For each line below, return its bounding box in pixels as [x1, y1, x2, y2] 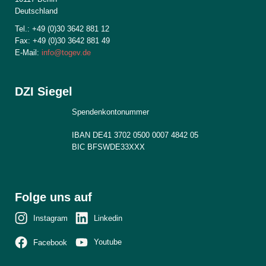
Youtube [94, 237, 122, 247]
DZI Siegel [15, 84, 72, 98]
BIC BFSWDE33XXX [72, 142, 145, 151]
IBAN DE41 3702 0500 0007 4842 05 [72, 130, 198, 140]
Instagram [33, 213, 68, 223]
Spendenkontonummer [72, 107, 149, 116]
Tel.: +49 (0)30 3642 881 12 [15, 24, 109, 33]
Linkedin [94, 213, 122, 223]
